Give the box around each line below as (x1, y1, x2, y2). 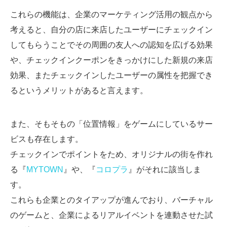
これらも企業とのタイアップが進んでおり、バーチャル (10, 196, 213, 205)
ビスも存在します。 (10, 135, 83, 144)
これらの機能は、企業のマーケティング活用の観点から (10, 10, 213, 19)
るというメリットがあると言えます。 (10, 86, 148, 95)
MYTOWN (26, 165, 63, 174)
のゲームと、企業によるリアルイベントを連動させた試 (10, 211, 213, 220)
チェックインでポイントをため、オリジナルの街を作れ (10, 150, 213, 159)
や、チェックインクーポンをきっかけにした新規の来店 (10, 56, 213, 65)
